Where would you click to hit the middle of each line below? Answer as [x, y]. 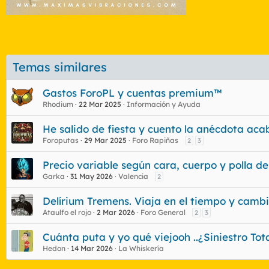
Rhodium [58, 104]
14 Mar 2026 [92, 249]
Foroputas [61, 141]
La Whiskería [141, 249]
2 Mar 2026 [116, 213]
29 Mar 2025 [105, 141]
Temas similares [60, 67]
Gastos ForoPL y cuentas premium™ [132, 93]
